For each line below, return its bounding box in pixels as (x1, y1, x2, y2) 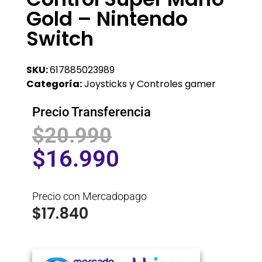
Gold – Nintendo (26, 4, 188, 33)
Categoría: (26, 77, 82, 91)
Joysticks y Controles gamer (84, 77, 216, 91)
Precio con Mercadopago (32, 189, 147, 202)
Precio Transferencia (32, 104, 151, 119)
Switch (26, 24, 94, 53)
